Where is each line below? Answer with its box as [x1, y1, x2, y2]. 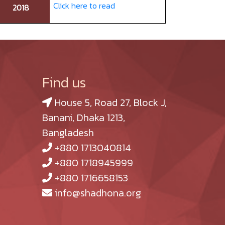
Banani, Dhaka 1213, [42, 109, 126, 125]
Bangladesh [42, 125, 94, 140]
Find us [42, 71, 86, 93]
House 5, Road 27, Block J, [52, 94, 167, 110]
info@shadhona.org [52, 185, 142, 200]
